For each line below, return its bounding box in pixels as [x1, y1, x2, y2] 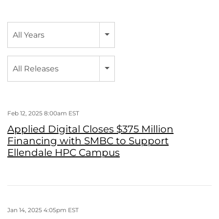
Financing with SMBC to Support [7, 134, 169, 147]
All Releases [13, 64, 59, 73]
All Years [13, 30, 44, 40]
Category [7, 56, 39, 65]
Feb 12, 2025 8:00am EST [7, 109, 79, 117]
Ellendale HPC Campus [7, 146, 120, 158]
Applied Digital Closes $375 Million [7, 123, 174, 135]
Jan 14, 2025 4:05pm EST [7, 206, 79, 214]
